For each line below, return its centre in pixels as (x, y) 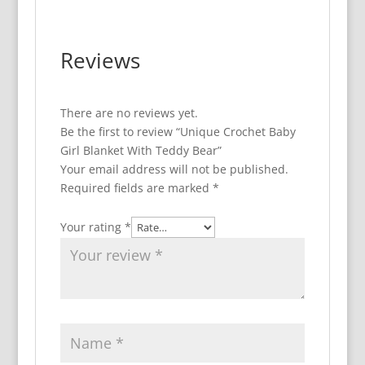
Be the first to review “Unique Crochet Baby (178, 132)
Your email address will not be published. (174, 169)
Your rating (92, 227)
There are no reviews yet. (129, 113)
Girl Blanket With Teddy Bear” (141, 150)
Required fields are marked (136, 188)
